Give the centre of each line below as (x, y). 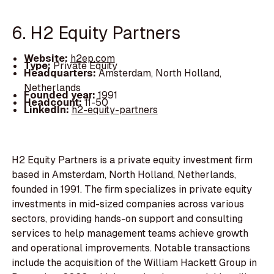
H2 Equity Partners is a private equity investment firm (132, 160)
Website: (47, 58)
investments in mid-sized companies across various (128, 204)
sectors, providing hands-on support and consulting (128, 219)
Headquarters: (61, 73)
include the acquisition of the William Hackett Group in (135, 263)
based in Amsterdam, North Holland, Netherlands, (124, 175)
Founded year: (61, 95)
